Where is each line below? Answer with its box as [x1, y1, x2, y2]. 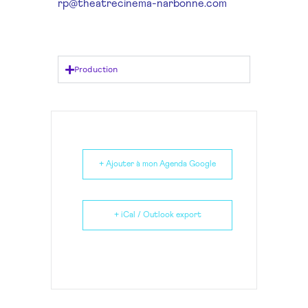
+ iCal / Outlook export [113, 211, 201, 220]
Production [74, 65, 118, 75]
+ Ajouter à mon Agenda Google [99, 160, 216, 169]
